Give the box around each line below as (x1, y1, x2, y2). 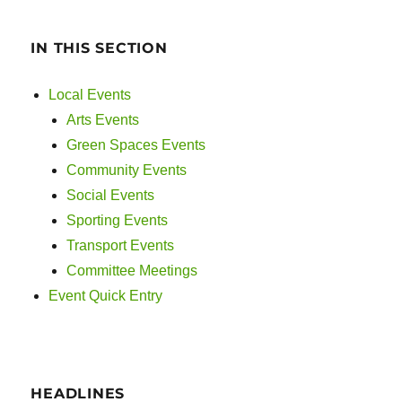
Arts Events (66, 112, 140, 128)
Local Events (48, 87, 132, 103)
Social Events (66, 188, 155, 204)
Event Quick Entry (48, 288, 163, 304)
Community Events (66, 162, 188, 179)
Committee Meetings (66, 263, 198, 279)
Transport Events (66, 238, 175, 254)
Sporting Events (66, 213, 169, 229)
